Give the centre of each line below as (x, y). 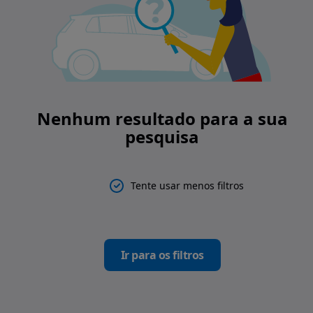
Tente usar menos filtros (187, 186)
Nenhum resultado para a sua (162, 119)
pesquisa (162, 137)
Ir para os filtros (162, 255)
